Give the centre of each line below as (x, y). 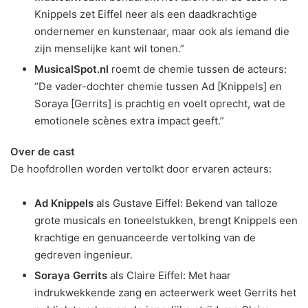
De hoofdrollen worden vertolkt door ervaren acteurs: (141, 168)
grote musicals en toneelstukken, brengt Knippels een (166, 220)
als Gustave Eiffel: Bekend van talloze (186, 203)
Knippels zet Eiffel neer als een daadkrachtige (146, 14)
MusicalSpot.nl (71, 69)
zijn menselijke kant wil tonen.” (109, 48)
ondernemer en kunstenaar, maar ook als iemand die (162, 31)
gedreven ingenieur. (84, 254)
